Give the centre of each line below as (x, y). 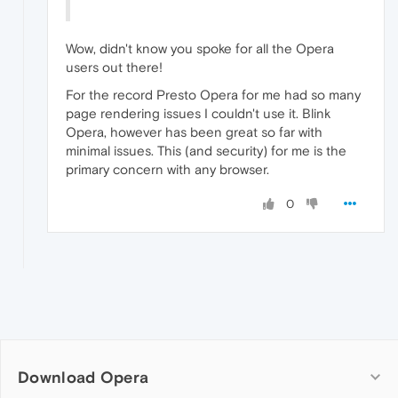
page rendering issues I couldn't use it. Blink (198, 114)
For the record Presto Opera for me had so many (213, 95)
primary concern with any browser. (167, 170)
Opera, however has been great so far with (194, 132)
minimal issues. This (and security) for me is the (206, 151)
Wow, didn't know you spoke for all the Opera (200, 49)
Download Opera (84, 378)
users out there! (114, 68)
